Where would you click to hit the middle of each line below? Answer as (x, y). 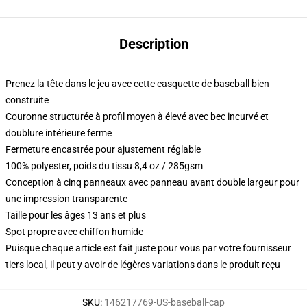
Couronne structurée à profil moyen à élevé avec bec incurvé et (137, 116)
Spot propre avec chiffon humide (74, 232)
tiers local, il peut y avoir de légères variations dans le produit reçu (143, 265)
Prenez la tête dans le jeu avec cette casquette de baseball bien (137, 84)
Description (153, 44)
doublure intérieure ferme (59, 133)
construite (27, 100)
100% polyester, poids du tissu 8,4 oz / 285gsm (104, 166)
